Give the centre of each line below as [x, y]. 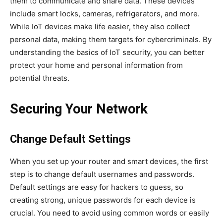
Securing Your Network [79, 109]
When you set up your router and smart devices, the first [109, 161]
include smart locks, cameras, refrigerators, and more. [105, 13]
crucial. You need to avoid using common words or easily [110, 213]
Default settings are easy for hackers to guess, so [97, 187]
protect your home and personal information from [96, 65]
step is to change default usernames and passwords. [102, 174]
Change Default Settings [70, 139]
